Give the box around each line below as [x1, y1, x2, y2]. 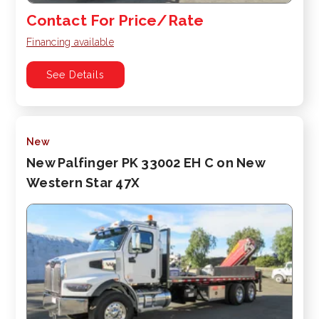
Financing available [26, 36, 114, 48]
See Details [46, 68, 105, 80]
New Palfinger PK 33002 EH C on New [26, 155, 265, 170]
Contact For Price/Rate [26, 11, 204, 29]
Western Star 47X [26, 174, 140, 190]
